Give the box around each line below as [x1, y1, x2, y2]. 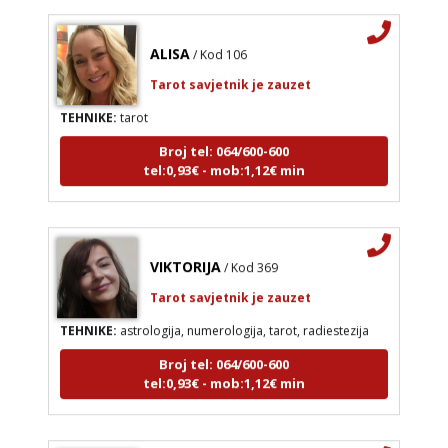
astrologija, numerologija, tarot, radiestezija [116, 312, 369, 330]
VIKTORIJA [149, 247, 221, 267]
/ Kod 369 [223, 249, 278, 267]
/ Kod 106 [192, 36, 247, 54]
